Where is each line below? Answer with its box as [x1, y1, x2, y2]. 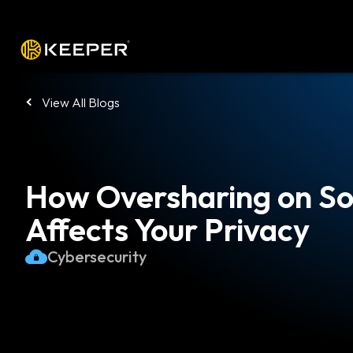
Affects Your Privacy [25, 210, 310, 249]
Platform [131, 39, 195, 58]
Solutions [195, 39, 260, 58]
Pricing [260, 39, 309, 58]
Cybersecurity [47, 247, 147, 266]
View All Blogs [42, 95, 120, 110]
